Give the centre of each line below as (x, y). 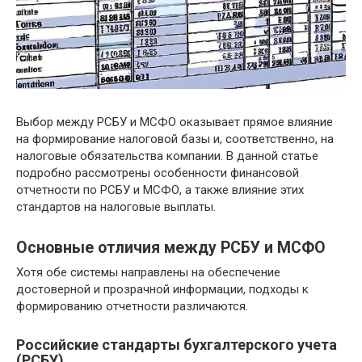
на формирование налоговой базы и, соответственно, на (175, 139)
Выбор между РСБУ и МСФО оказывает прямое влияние (175, 122)
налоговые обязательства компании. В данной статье (167, 156)
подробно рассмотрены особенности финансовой (158, 173)
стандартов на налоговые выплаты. (116, 207)
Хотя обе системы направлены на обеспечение (148, 273)
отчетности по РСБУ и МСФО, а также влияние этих (160, 190)
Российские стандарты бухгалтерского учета (177, 345)
